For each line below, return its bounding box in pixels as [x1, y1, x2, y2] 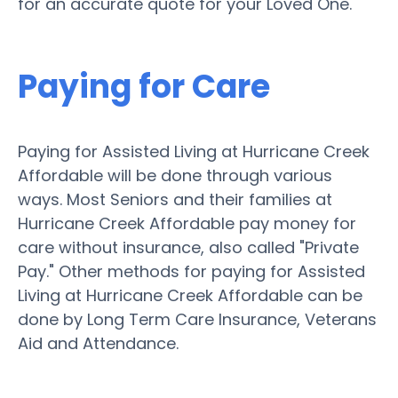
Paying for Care [18, 63, 270, 109]
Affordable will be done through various [18, 163, 332, 187]
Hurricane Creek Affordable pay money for [18, 211, 356, 235]
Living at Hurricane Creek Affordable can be [18, 283, 362, 306]
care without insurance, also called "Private [18, 235, 359, 259]
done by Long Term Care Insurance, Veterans [18, 307, 377, 330]
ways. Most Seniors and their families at [18, 187, 332, 211]
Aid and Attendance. [18, 331, 179, 354]
